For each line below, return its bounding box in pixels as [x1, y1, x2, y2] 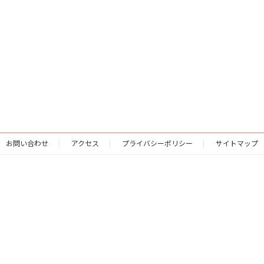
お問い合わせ [6, 138, 48, 148]
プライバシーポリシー [122, 138, 193, 148]
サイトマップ [216, 138, 258, 148]
